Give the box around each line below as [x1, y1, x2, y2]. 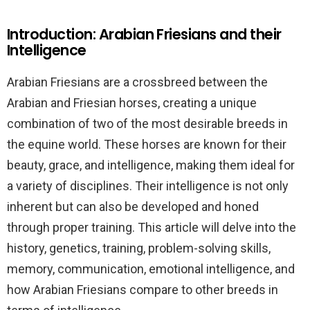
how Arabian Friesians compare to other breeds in [7, 282, 278, 297]
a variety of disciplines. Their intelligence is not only [7, 179, 289, 193]
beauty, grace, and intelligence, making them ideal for [7, 158, 295, 172]
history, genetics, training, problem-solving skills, [7, 241, 271, 255]
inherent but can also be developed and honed [7, 199, 259, 214]
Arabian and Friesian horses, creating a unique [7, 95, 257, 110]
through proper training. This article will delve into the [7, 220, 296, 235]
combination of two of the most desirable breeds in [7, 116, 288, 131]
